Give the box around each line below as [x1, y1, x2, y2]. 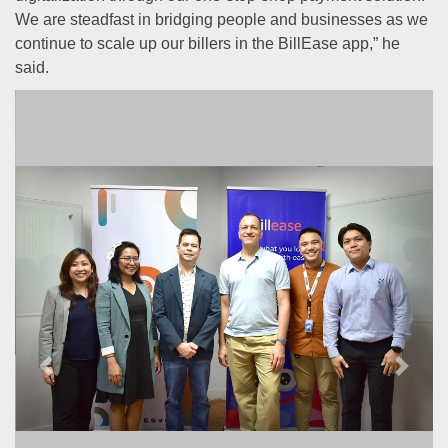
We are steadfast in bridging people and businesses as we [15, 11, 428, 28]
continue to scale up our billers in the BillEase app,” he [15, 35, 400, 52]
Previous [45, 365, 125, 388]
